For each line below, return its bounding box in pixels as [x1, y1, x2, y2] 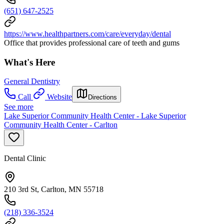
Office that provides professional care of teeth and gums [4, 38, 179, 47]
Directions [88, 93, 117, 101]
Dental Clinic [4, 154, 46, 163]
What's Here [4, 56, 55, 67]
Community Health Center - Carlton [4, 120, 117, 129]
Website [47, 92, 72, 101]
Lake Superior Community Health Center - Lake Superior [4, 111, 186, 120]
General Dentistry [4, 77, 60, 86]
